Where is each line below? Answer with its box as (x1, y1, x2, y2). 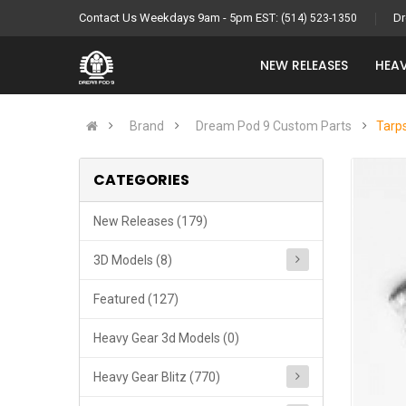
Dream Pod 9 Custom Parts (196, 119, 352, 133)
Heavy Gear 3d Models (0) (93, 331, 239, 345)
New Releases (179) (93, 214, 208, 228)
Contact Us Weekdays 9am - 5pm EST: (79, 11, 281, 24)
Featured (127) (93, 292, 179, 306)
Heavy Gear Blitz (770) (93, 370, 220, 384)
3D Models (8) (93, 253, 172, 267)
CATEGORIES (93, 169, 189, 190)
